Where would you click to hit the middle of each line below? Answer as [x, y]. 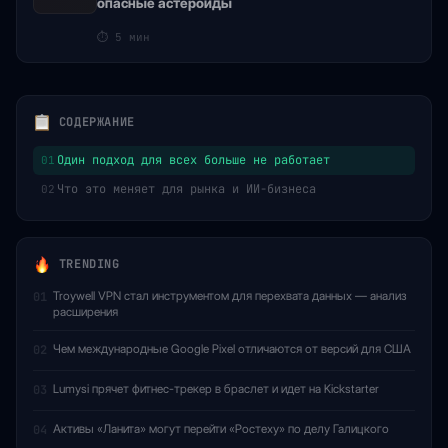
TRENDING [85, 264]
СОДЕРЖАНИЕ [93, 122]
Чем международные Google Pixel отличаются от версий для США [232, 348]
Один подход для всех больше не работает [193, 160]
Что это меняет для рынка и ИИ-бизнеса [186, 189]
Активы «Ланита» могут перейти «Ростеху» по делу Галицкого [221, 428]
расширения [85, 311]
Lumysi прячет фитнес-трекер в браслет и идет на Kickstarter [216, 388]
